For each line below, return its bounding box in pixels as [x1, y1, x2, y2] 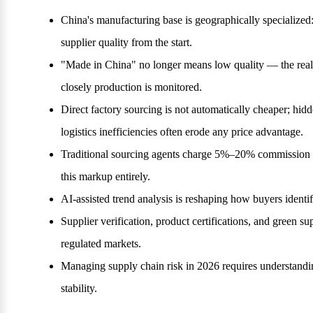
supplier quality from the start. [61, 36, 192, 49]
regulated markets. [61, 238, 141, 250]
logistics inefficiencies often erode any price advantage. [61, 126, 303, 138]
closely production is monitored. [61, 81, 202, 94]
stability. [61, 282, 97, 295]
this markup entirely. [61, 170, 150, 183]
